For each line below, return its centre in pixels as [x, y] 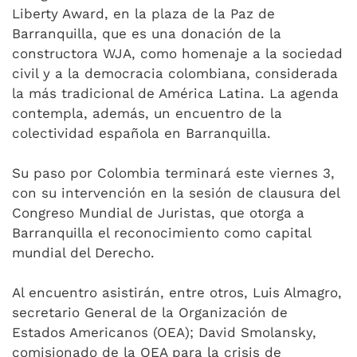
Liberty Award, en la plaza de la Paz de [143, 14]
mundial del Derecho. [83, 253]
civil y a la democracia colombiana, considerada [175, 74]
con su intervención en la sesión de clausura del [176, 193]
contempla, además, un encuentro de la [147, 114]
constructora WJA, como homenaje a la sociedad [177, 54]
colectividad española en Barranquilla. [141, 133]
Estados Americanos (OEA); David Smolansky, [164, 333]
